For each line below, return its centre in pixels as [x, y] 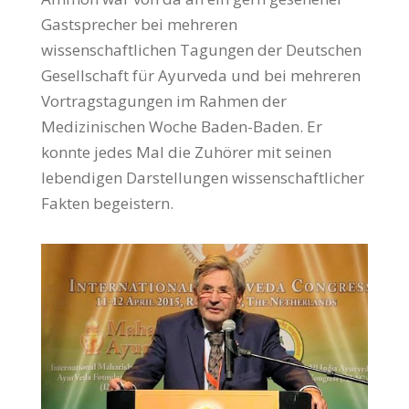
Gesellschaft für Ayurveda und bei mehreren [200, 75]
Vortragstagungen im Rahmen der [163, 100]
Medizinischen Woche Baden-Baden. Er [181, 126]
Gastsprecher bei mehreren [139, 24]
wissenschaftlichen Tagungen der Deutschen [201, 49]
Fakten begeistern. [107, 203]
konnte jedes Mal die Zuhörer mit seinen [186, 152]
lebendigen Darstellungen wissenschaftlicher [202, 177]
